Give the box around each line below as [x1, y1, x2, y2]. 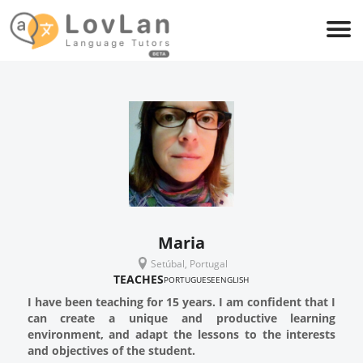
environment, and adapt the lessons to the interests [27, 327, 336, 342]
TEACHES [113, 271, 164, 287]
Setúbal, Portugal [151, 256, 228, 271]
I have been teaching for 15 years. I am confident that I [27, 294, 336, 310]
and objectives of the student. [27, 343, 195, 358]
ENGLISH [216, 274, 250, 285]
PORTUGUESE [164, 274, 216, 285]
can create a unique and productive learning [27, 310, 336, 326]
